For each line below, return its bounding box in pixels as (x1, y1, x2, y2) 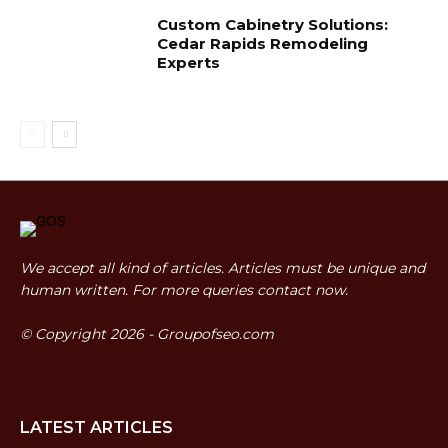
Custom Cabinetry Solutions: (157, 15, 389, 35)
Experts (157, 53, 221, 73)
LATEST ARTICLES (20, 418, 173, 438)
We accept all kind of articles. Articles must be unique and (20, 259, 425, 278)
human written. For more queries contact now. (20, 281, 348, 300)
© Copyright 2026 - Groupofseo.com (20, 325, 274, 344)
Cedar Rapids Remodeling (157, 34, 369, 54)
